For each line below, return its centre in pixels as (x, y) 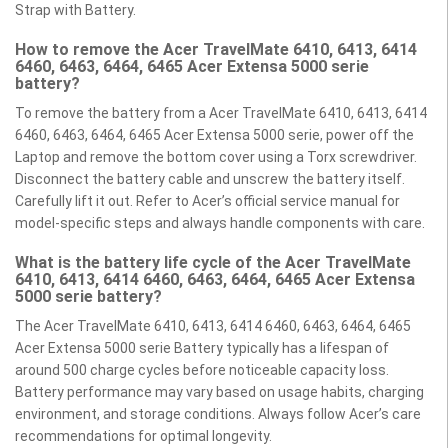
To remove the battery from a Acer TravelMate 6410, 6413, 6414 (221, 113)
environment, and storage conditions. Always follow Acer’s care (218, 414)
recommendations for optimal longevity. (143, 436)
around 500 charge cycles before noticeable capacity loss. (202, 370)
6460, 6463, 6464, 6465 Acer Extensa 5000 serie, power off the (214, 135)
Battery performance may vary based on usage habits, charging (219, 392)
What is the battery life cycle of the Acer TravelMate (213, 263)
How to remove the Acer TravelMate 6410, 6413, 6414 (216, 50)
